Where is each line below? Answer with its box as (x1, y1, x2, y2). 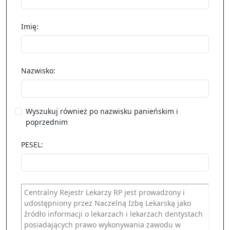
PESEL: (21, 140, 43, 149)
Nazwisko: (21, 66, 55, 75)
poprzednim (26, 117, 68, 127)
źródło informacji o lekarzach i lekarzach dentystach (24, 209, 203, 219)
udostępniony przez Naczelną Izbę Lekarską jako (24, 198, 191, 208)
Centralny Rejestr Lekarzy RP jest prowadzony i (24, 187, 185, 197)
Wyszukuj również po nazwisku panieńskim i (26, 106, 178, 116)
